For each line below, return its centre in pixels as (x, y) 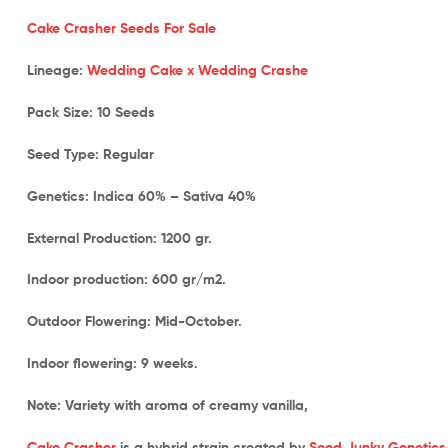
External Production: (94, 237)
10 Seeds (126, 112)
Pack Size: (62, 112)
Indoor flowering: (84, 362)
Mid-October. (198, 321)
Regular (128, 153)
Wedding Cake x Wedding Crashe (197, 70)
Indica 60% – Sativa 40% (174, 195)
